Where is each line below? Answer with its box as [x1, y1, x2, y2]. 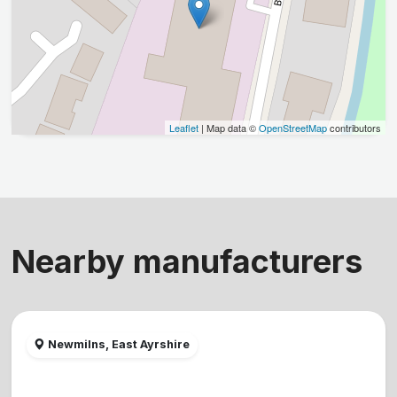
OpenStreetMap [259, 120, 328, 135]
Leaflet [169, 120, 199, 135]
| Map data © [198, 120, 260, 135]
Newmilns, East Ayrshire [45, 338, 191, 352]
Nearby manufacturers [11, 241, 362, 281]
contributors [327, 120, 382, 135]
